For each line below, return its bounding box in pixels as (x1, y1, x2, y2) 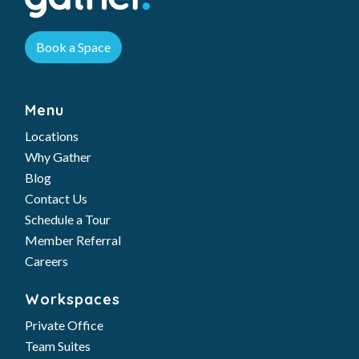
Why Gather (24, 149, 91, 164)
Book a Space (35, 39, 111, 54)
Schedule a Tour (24, 212, 111, 227)
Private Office (24, 317, 103, 333)
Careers (24, 253, 68, 268)
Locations (24, 128, 79, 143)
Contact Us (24, 191, 87, 206)
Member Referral (24, 232, 121, 248)
